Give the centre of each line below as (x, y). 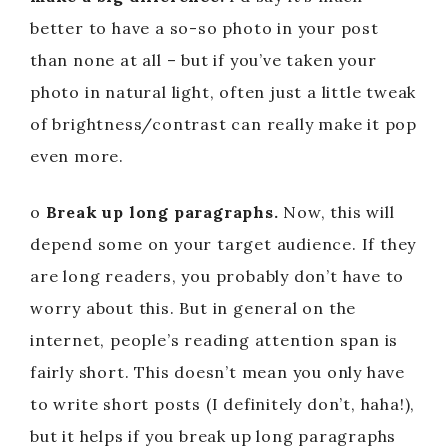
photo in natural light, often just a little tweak (223, 91)
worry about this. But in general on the (193, 307)
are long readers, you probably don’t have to (217, 275)
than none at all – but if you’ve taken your (203, 59)
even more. (77, 155)
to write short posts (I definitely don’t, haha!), (223, 403)
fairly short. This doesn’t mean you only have (217, 371)
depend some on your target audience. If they (223, 243)
